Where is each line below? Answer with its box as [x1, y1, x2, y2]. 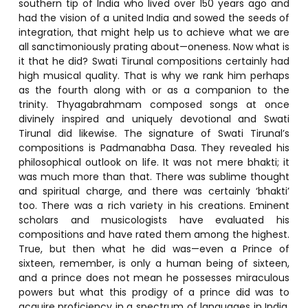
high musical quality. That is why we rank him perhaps [18, 68, 290, 82]
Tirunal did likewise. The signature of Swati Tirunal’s [18, 126, 290, 140]
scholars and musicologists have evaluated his [18, 212, 290, 227]
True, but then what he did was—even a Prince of [18, 241, 290, 256]
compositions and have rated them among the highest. [18, 227, 290, 241]
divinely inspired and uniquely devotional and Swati [18, 111, 290, 126]
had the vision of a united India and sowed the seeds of [18, 10, 290, 25]
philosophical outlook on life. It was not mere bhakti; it [18, 155, 290, 169]
